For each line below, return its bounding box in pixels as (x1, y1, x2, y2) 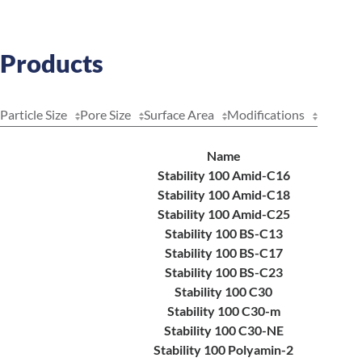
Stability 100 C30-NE (163, 322, 284, 338)
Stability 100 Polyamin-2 (154, 342, 293, 357)
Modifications (227, 107, 305, 122)
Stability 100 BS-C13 (164, 225, 283, 241)
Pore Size (80, 107, 131, 122)
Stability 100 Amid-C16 (157, 167, 290, 183)
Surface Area (144, 107, 214, 122)
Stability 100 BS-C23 (164, 264, 283, 280)
